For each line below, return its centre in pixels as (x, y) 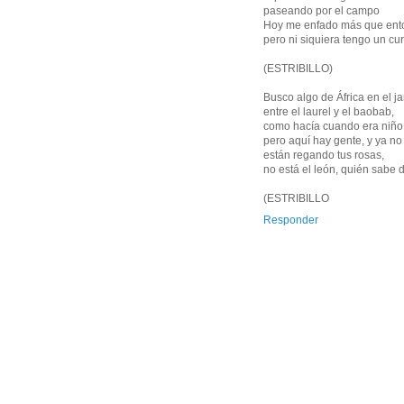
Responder (291, 220)
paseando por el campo (321, 11)
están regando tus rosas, (324, 156)
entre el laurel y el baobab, (329, 112)
